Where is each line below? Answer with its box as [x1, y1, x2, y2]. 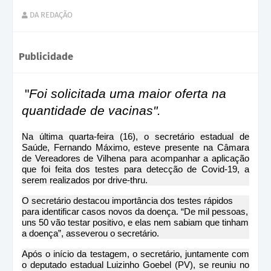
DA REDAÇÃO [30, 10, 73, 19]
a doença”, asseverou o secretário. [22, 227, 159, 238]
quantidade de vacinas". [22, 103, 161, 117]
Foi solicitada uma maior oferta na [29, 86, 226, 100]
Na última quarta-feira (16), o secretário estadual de [22, 131, 249, 142]
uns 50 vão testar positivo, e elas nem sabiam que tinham [22, 217, 249, 227]
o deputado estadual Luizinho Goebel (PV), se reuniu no [22, 259, 249, 270]
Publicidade [19, 51, 73, 63]
